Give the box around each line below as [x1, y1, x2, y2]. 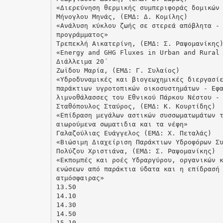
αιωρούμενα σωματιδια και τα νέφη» [56, 120, 188, 128]
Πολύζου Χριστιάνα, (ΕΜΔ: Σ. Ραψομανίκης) [56, 147, 216, 155]
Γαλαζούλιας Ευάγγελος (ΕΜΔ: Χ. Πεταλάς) [56, 129, 212, 137]
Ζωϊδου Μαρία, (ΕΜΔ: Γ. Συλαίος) [56, 66, 180, 74]
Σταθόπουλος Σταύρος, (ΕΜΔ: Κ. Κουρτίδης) [56, 102, 216, 110]
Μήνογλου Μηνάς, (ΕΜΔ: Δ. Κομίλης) [56, 12, 188, 20]
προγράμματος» [56, 30, 108, 38]
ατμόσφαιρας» [56, 174, 104, 182]
